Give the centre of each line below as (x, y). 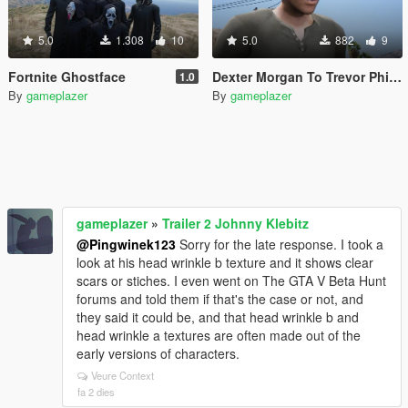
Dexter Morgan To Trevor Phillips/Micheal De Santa (301, 76)
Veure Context (122, 375)
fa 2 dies (96, 392)
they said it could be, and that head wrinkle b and (218, 317)
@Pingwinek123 (126, 244)
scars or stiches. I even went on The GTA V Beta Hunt (231, 280)
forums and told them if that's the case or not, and (220, 299)
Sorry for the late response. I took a (280, 244)
